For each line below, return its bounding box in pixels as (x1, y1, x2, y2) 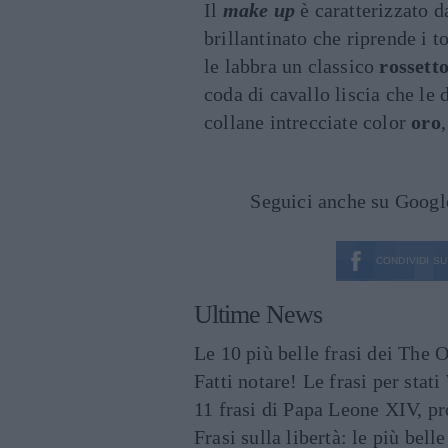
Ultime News (194, 300, 322, 330)
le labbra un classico (204, 55, 380, 78)
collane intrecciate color (204, 111, 412, 134)
